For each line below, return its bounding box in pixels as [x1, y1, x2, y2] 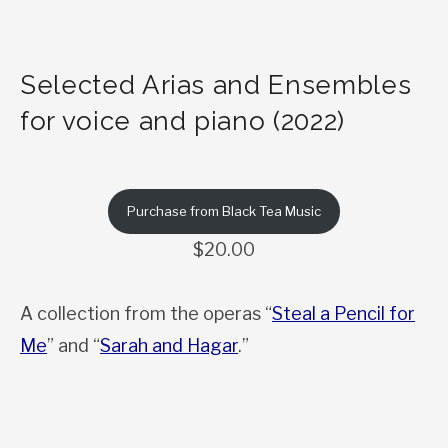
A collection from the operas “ [20, 302, 272, 324]
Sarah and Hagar [100, 334, 238, 356]
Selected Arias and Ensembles [20, 70, 412, 101]
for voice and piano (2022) [20, 106, 345, 137]
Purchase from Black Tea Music [127, 202, 321, 219]
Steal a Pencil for [272, 302, 415, 324]
